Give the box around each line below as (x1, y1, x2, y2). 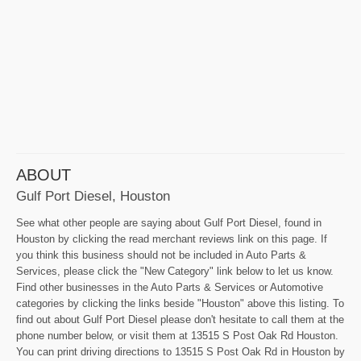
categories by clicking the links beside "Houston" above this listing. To (16, 297, 344, 310)
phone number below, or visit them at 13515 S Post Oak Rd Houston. (16, 330, 338, 342)
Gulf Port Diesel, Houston (16, 188, 170, 205)
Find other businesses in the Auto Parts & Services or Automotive (16, 281, 323, 294)
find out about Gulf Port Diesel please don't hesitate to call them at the (16, 313, 344, 326)
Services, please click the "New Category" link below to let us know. (16, 265, 334, 278)
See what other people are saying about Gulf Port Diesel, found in (16, 217, 322, 230)
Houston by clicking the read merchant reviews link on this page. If (16, 233, 327, 246)
